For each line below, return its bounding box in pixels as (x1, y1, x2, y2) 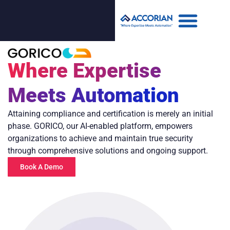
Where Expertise (8, 59, 161, 83)
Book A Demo (20, 163, 63, 171)
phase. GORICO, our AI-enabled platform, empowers (8, 121, 193, 131)
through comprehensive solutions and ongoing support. (8, 146, 208, 156)
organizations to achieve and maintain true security (8, 133, 193, 144)
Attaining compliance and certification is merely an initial (8, 109, 213, 119)
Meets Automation (8, 83, 179, 108)
